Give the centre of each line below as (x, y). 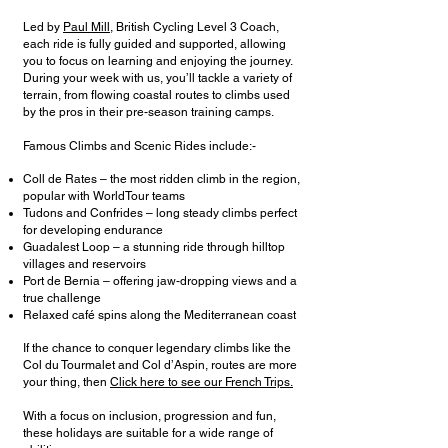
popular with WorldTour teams (104, 196)
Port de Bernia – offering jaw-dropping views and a (160, 281)
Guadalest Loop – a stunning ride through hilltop (154, 247)
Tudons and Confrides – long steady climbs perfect (160, 213)
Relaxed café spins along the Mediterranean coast (159, 315)
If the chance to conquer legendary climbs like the (157, 348)
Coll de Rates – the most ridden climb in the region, (161, 179)
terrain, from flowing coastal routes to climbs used (156, 95)
